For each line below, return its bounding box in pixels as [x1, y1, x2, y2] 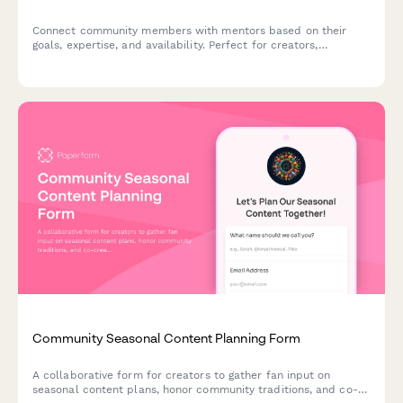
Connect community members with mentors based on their [32, 23, 347, 37]
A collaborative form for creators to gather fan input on [32, 369, 331, 382]
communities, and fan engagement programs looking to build [32, 52, 355, 66]
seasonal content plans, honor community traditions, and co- [32, 383, 358, 397]
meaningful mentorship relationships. [32, 67, 229, 80]
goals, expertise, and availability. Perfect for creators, [32, 38, 318, 51]
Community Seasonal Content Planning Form [32, 330, 301, 346]
